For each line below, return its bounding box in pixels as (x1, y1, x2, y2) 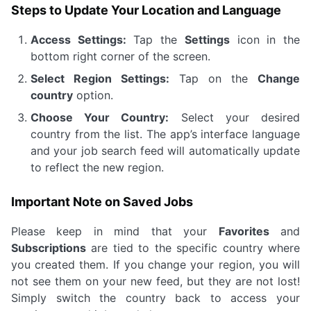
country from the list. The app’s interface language (31, 127, 300, 141)
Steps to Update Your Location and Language (11, 3, 281, 17)
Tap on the (169, 72, 258, 85)
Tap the (126, 33, 185, 47)
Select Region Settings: (31, 72, 169, 85)
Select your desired (169, 110, 301, 124)
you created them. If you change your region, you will (11, 258, 300, 271)
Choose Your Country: (31, 110, 169, 124)
